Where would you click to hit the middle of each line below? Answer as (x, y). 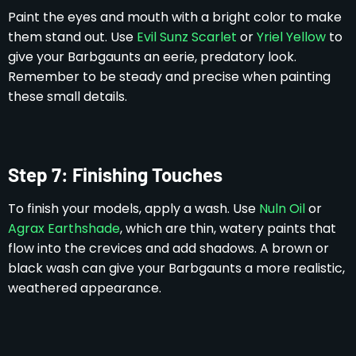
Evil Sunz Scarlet (187, 37)
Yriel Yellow (291, 37)
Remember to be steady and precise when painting (169, 76)
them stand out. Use (72, 37)
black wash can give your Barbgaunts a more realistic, (176, 268)
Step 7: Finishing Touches (115, 174)
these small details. (68, 96)
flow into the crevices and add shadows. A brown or (168, 248)
